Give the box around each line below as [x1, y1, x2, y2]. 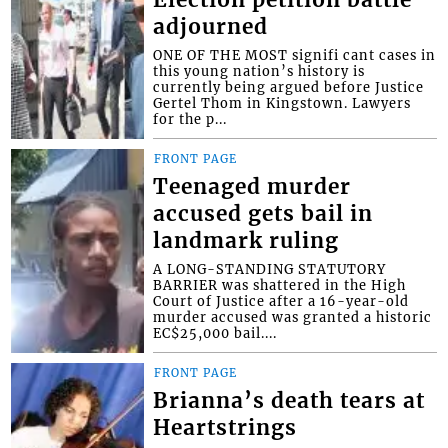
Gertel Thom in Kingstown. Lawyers [153, 94, 412, 111]
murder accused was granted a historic [153, 308, 433, 325]
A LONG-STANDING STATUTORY [153, 260, 387, 277]
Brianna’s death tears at [153, 387, 426, 414]
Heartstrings [153, 414, 298, 441]
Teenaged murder [153, 173, 352, 200]
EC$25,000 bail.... [153, 324, 278, 341]
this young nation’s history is [153, 62, 366, 79]
